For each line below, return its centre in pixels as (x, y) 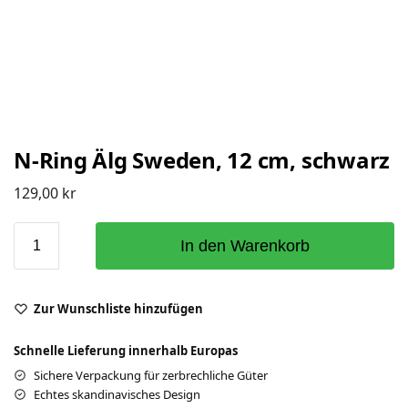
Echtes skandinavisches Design (117, 394)
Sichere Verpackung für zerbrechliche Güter (151, 375)
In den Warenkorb (245, 245)
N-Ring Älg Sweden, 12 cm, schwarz (202, 160)
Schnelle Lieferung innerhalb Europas (126, 350)
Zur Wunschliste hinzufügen (118, 308)
